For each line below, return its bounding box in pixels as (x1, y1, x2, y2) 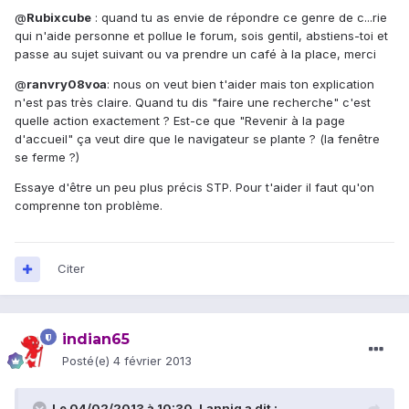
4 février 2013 (113, 353, 192, 369)
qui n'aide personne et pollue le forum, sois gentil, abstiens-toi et (15, 28, 388, 44)
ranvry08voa (26, 77, 107, 92)
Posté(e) (62, 353, 113, 369)
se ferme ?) (15, 150, 79, 165)
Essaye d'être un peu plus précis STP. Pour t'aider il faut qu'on (15, 180, 374, 195)
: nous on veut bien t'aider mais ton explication (107, 77, 374, 92)
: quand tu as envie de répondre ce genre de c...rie (91, 10, 387, 26)
